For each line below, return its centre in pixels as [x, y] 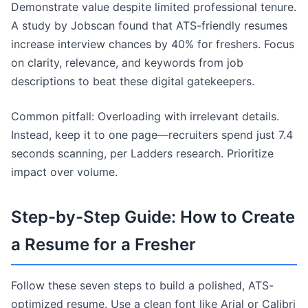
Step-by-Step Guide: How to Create [153, 217]
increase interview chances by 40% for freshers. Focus [153, 44]
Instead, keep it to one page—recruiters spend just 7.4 [152, 135]
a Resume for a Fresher [103, 244]
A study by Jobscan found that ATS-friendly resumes [149, 25]
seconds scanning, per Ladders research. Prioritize [142, 153]
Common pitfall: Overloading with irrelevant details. [145, 116]
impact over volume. [64, 172]
